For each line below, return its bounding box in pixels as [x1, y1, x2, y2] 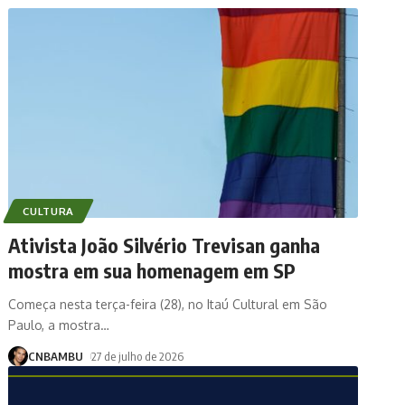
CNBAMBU [28, 348, 84, 363]
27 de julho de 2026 [91, 348, 184, 363]
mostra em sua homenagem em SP [8, 257, 297, 283]
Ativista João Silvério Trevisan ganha [8, 231, 321, 258]
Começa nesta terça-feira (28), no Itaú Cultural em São [8, 296, 328, 312]
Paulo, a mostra [8, 316, 101, 333]
